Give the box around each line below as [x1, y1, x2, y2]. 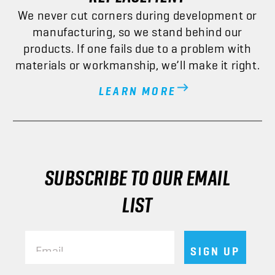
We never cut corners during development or [17, 7, 258, 16]
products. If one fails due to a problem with [23, 40, 252, 49]
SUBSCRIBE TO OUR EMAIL [44, 163, 231, 179]
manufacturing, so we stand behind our [32, 23, 243, 33]
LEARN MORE [99, 82, 176, 91]
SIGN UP [190, 242, 240, 252]
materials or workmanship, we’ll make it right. [15, 56, 260, 66]
